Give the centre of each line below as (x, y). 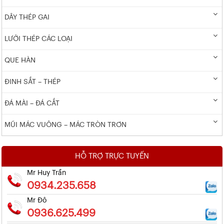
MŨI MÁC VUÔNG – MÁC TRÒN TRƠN (65, 125)
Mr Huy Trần (46, 173)
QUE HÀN (20, 61)
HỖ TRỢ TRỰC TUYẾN (112, 156)
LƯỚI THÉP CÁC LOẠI (38, 39)
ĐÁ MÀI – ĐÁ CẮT (32, 104)
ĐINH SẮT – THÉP (32, 82)
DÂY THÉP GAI (27, 18)
